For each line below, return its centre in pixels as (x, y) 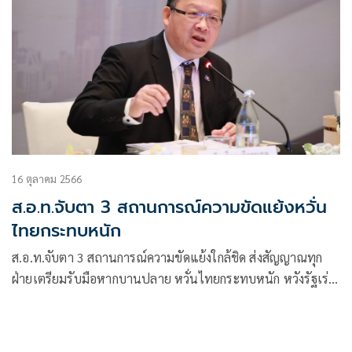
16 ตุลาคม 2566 (47, 178)
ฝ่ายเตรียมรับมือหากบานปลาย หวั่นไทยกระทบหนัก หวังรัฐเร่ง (173, 278)
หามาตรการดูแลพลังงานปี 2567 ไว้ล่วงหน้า (126, 299)
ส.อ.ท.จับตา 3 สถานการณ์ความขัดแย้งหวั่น (169, 207)
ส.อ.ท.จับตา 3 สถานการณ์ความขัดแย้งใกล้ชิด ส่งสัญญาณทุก (167, 257)
